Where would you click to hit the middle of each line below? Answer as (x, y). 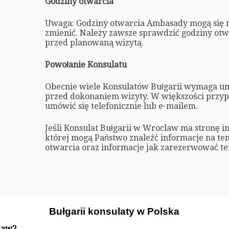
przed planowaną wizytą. (94, 42)
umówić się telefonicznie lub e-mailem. (121, 106)
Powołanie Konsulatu (86, 64)
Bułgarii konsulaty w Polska (114, 212)
